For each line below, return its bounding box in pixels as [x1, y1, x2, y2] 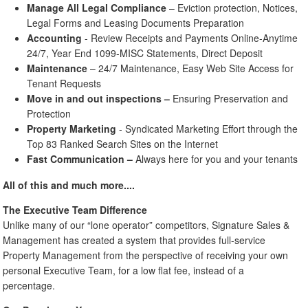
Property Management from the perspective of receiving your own [3, 247, 289, 262]
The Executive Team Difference [3, 202, 148, 217]
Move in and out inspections [27, 91, 165, 106]
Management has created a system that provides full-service [3, 232, 266, 247]
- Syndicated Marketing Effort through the [116, 122, 298, 136]
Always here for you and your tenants [135, 152, 298, 166]
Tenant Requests [27, 76, 102, 91]
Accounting [27, 31, 82, 45]
